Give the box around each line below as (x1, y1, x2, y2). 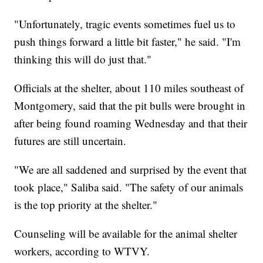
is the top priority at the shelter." (14, 197, 158, 213)
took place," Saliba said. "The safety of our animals (14, 180, 244, 195)
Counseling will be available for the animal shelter (14, 226, 238, 241)
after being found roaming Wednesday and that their (14, 116, 248, 131)
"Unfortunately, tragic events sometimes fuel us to (14, 16, 236, 32)
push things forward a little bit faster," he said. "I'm (14, 34, 241, 49)
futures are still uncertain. (14, 133, 127, 149)
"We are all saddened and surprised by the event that (14, 162, 247, 177)
